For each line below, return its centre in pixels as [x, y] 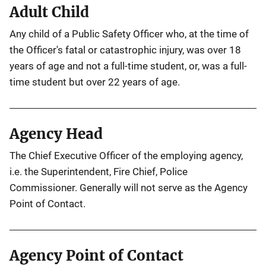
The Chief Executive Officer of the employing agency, [126, 156]
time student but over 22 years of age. [95, 82]
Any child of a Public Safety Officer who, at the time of [129, 34]
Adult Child [49, 12]
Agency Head [56, 134]
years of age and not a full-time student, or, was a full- [128, 66]
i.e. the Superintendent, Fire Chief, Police [99, 172]
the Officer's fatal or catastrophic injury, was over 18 [125, 50]
